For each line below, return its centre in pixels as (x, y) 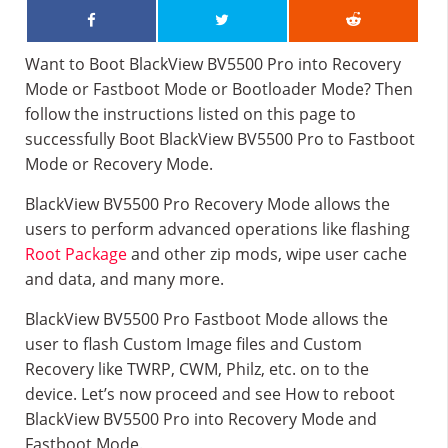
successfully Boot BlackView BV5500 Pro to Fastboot (220, 139)
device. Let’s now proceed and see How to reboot (210, 394)
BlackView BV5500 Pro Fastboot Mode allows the (206, 319)
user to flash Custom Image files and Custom (193, 344)
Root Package (76, 254)
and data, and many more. (124, 279)
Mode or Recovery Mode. (119, 164)
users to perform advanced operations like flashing (217, 229)
